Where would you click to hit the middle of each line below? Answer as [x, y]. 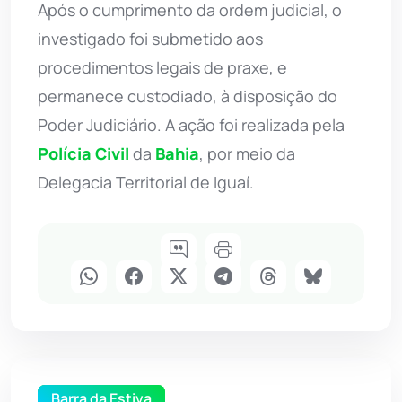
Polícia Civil [83, 153]
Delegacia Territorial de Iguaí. [146, 182]
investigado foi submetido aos [150, 38]
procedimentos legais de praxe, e [162, 67]
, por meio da [247, 153]
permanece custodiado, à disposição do [188, 96]
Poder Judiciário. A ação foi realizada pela [191, 124]
